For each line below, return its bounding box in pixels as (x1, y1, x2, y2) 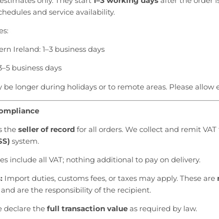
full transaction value (47, 203, 128, 213)
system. (10, 136, 39, 146)
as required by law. (128, 203, 197, 213)
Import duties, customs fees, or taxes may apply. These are (2, 173, 217, 183)
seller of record (18, 124, 75, 134)
